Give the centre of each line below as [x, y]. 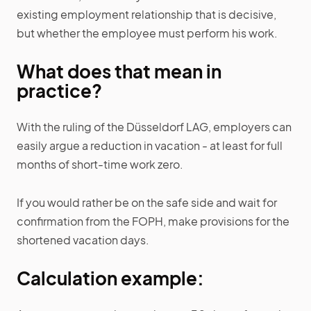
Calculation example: [110, 278]
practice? [59, 91]
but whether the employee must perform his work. [147, 33]
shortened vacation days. [83, 240]
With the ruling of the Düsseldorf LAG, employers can [154, 127]
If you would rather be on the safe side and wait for [147, 203]
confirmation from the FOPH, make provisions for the [153, 221]
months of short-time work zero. [100, 165]
